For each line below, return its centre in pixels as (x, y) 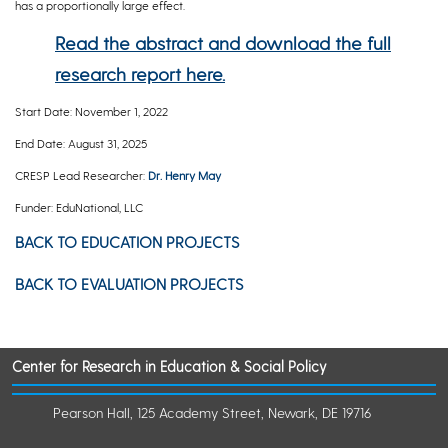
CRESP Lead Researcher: (81, 174)
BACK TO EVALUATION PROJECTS (129, 283)
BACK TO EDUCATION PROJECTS (127, 241)
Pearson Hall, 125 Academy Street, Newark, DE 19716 (212, 413)
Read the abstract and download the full (223, 42)
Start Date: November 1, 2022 (91, 110)
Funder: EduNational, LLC (79, 206)
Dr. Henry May (184, 174)
